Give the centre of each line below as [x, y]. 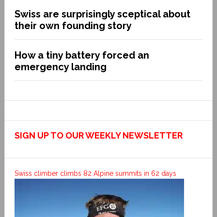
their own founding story [73, 25]
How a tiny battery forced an [82, 55]
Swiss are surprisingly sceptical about [102, 14]
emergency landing [60, 67]
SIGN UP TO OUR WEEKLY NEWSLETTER [98, 135]
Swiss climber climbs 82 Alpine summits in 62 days [95, 173]
